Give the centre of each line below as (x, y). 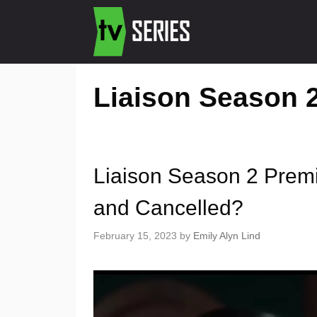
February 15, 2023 (135, 236)
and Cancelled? (168, 208)
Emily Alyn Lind (227, 236)
